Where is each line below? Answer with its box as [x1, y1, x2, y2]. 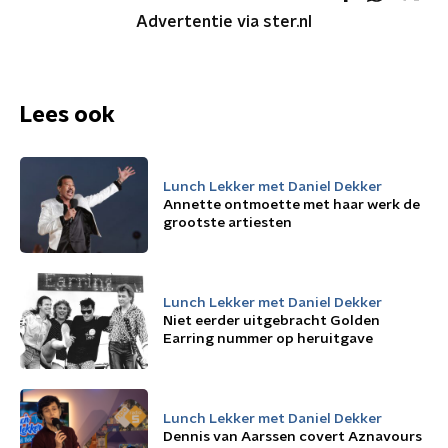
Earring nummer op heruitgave [163, 332, 373, 346]
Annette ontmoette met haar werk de [163, 198, 420, 212]
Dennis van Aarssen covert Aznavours [163, 430, 422, 444]
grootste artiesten [163, 216, 292, 230]
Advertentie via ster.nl [136, 14, 312, 30]
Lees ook [20, 104, 115, 126]
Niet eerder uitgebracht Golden [163, 314, 380, 328]
